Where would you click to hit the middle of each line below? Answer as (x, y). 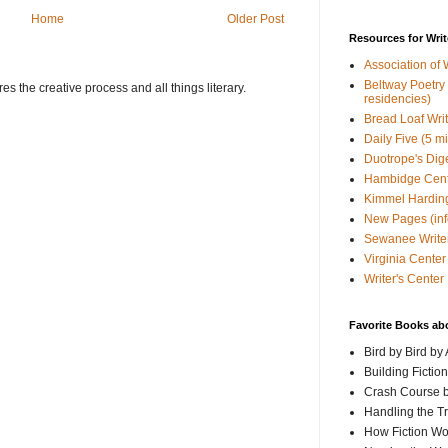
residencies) (397, 99)
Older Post (255, 19)
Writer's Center (404, 279)
